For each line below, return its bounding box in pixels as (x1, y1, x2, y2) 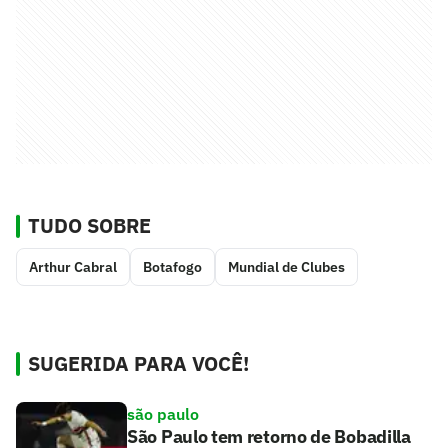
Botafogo (143, 257, 202, 276)
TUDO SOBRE (28, 211, 151, 239)
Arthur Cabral (29, 257, 117, 276)
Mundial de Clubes (228, 257, 345, 276)
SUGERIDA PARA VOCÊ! (28, 349, 249, 377)
